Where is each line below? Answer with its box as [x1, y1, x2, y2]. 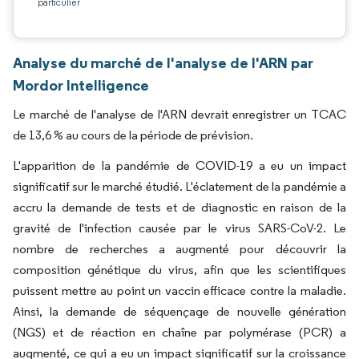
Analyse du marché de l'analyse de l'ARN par [13, 53, 313, 72]
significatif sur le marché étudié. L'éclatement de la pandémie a [13, 179, 346, 194]
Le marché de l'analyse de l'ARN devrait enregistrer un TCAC [13, 107, 346, 122]
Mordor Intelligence [13, 75, 149, 95]
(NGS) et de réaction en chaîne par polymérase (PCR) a [13, 325, 346, 340]
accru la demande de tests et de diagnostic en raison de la [13, 200, 346, 215]
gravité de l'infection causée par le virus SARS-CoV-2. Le [13, 220, 346, 236]
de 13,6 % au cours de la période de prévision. [13, 127, 253, 143]
